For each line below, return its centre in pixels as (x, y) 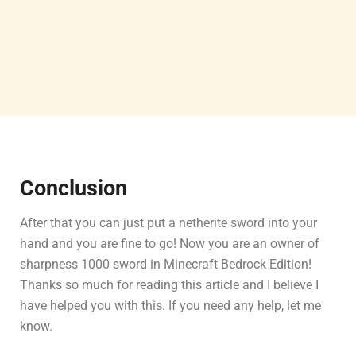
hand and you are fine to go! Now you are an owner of (170, 244)
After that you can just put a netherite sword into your (168, 223)
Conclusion (74, 188)
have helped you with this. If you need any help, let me (170, 306)
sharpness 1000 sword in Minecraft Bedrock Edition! (166, 265)
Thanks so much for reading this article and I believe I (169, 285)
